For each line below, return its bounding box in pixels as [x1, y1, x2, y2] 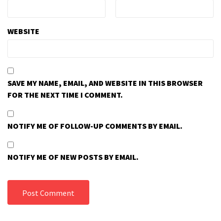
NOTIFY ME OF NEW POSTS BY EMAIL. [7, 151, 139, 162]
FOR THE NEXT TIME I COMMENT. [7, 89, 123, 100]
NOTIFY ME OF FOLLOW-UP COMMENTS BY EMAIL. [7, 120, 183, 131]
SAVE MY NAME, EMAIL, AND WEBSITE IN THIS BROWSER [7, 77, 203, 88]
